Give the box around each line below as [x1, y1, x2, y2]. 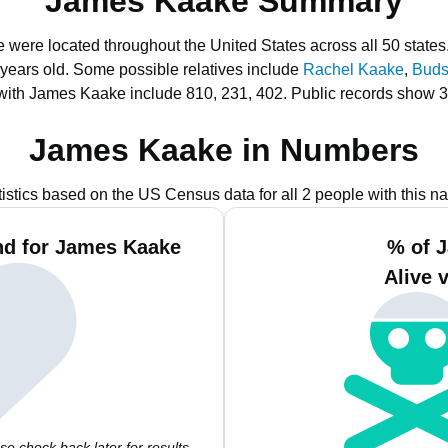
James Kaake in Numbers [29, 132, 419, 168]
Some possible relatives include [73, 61, 303, 78]
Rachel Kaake [303, 61, 404, 78]
